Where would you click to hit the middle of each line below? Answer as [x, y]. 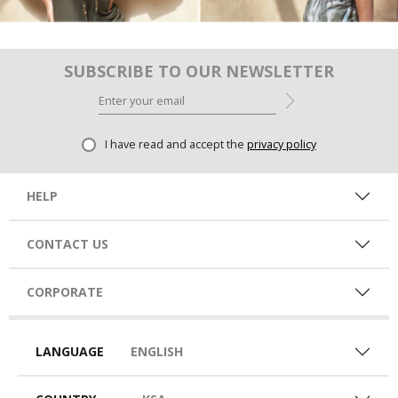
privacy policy [282, 144]
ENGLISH [157, 351]
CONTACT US [68, 243]
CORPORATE [65, 291]
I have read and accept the [176, 144]
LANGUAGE [70, 351]
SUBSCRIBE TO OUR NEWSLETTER [199, 71]
